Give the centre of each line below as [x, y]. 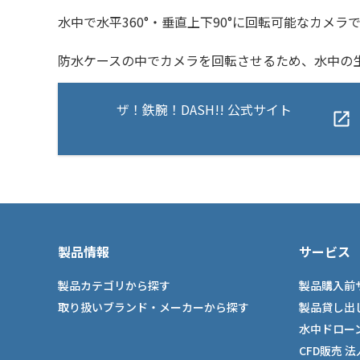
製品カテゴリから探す [114, 285]
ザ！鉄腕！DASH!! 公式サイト [204, 109]
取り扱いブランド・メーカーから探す [153, 307]
